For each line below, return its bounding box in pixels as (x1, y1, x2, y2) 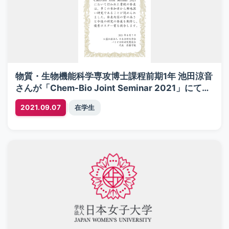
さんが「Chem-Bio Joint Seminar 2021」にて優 (15, 83, 211, 93)
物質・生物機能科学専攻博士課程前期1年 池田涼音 (15, 71, 213, 81)
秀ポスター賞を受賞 (15, 95, 94, 105)
